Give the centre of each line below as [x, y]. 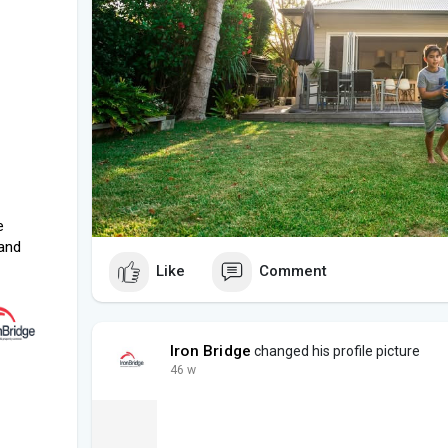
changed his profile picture [336, 350]
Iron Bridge [211, 350]
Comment [293, 271]
